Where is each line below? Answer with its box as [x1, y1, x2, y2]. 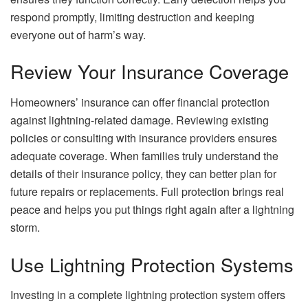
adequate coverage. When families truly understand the [10, 147, 278, 164]
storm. [10, 219, 40, 235]
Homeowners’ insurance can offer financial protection [10, 93, 269, 110]
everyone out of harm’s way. [10, 26, 146, 43]
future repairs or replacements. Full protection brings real [10, 183, 284, 199]
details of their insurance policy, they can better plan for [10, 165, 276, 181]
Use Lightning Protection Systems [10, 250, 294, 278]
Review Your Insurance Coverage [10, 58, 289, 85]
